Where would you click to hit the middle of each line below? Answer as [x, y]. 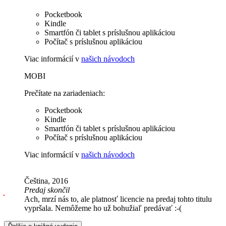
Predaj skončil [47, 190]
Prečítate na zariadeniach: [65, 93]
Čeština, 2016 [46, 181]
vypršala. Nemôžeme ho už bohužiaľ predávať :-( [103, 208]
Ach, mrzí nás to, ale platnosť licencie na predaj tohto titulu [118, 199]
